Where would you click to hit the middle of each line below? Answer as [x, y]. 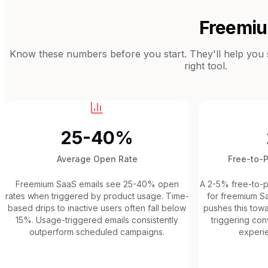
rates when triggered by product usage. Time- [97, 196]
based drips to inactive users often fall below [97, 208]
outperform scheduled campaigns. [97, 232]
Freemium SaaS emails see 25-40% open [97, 184]
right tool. [206, 66]
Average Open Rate [97, 159]
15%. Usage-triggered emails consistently [97, 220]
